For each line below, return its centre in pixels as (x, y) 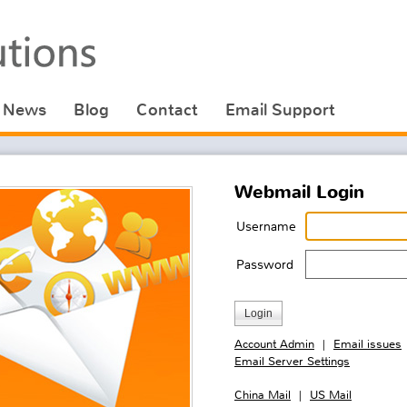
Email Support (280, 110)
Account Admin (274, 344)
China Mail (263, 395)
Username (266, 226)
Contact (167, 110)
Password (265, 264)
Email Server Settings (292, 361)
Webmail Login (299, 192)
